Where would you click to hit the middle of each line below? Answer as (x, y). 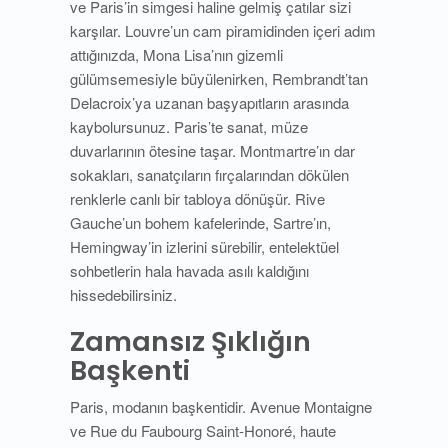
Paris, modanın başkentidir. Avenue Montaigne (221, 406)
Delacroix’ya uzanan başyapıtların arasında (209, 102)
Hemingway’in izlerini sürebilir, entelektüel (204, 246)
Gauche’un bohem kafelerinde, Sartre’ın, (200, 222)
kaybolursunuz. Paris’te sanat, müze (189, 126)
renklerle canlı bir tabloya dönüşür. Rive (197, 198)
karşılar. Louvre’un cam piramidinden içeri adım (223, 30)
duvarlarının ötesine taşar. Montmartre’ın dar (212, 150)
